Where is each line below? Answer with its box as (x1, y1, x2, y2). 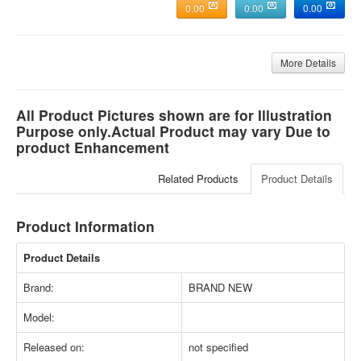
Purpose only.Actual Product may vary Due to (16, 121, 330, 142)
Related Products (158, 171, 239, 187)
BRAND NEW (189, 280, 252, 296)
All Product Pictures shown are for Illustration (16, 105, 332, 126)
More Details (280, 56, 336, 70)
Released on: (23, 339, 85, 355)
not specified (189, 339, 248, 355)
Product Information (16, 216, 155, 237)
